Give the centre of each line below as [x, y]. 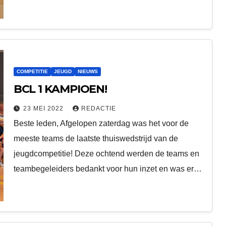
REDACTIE [98, 108]
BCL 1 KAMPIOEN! [60, 89]
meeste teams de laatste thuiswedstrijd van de [96, 138]
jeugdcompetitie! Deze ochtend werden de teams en [106, 153]
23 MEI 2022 [44, 108]
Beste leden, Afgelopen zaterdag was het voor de [101, 123]
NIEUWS [88, 71]
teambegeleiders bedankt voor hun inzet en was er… [107, 168]
